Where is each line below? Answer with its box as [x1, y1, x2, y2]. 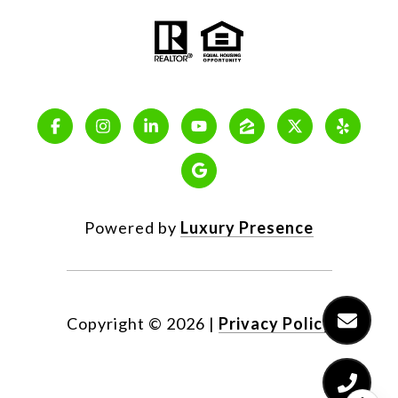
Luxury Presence [180, 217, 314, 237]
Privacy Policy [218, 313, 332, 333]
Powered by [84, 217, 180, 237]
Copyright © [66, 313, 163, 333]
